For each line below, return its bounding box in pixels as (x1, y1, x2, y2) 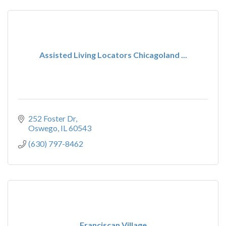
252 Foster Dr (28, 114, 76, 123)
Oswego (28, 123, 58, 133)
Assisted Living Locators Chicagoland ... (39, 50, 187, 60)
